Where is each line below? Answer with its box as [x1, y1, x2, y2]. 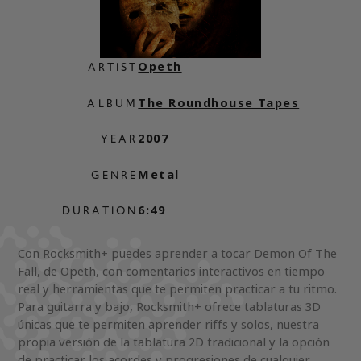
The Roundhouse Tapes [138, 93, 300, 112]
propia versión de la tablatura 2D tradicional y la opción [18, 333, 330, 352]
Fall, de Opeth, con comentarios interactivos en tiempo [18, 262, 326, 281]
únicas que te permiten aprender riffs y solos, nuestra [18, 315, 320, 334]
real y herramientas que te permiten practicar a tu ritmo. [18, 280, 338, 299]
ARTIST [88, 59, 139, 76]
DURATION [61, 202, 139, 219]
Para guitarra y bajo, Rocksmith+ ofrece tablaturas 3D [18, 297, 322, 317]
